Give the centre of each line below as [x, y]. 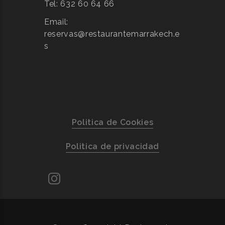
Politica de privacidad [113, 146]
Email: [56, 22]
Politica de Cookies [113, 122]
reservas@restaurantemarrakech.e [112, 34]
